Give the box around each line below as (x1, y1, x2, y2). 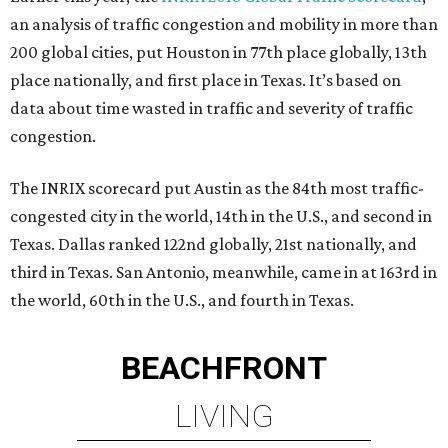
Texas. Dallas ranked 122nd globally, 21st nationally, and (10, 234, 417, 254)
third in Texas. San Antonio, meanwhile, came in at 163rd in (10, 262, 437, 282)
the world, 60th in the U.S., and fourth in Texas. (10, 290, 354, 310)
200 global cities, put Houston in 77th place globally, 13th (10, 42, 427, 62)
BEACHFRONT (121, 349, 327, 387)
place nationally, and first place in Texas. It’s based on (10, 70, 401, 90)
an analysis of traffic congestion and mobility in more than (10, 14, 438, 34)
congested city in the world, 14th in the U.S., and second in (10, 206, 432, 226)
